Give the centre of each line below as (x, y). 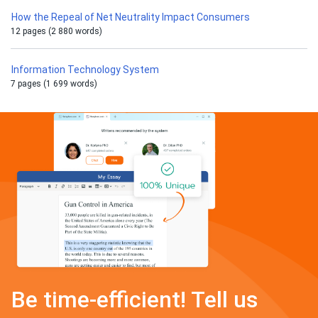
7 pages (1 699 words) (54, 84)
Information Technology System (86, 70)
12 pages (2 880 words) (56, 31)
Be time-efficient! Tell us (135, 300)
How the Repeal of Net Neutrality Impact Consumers (131, 17)
